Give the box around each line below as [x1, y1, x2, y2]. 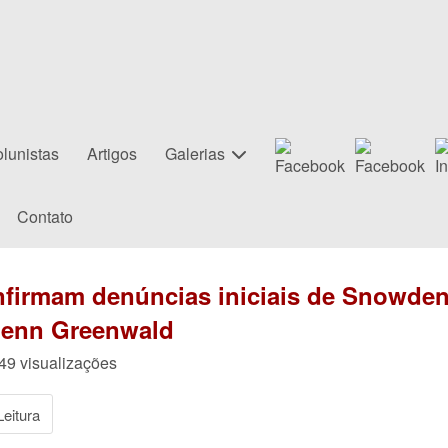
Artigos [87, 142, 137, 165]
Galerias [165, 142, 225, 165]
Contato [16, 205, 73, 228]
